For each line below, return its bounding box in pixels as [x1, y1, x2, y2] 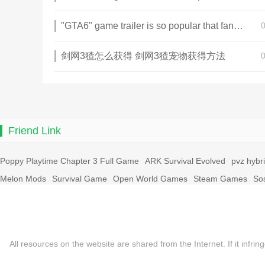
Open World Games [113, 174, 188, 183]
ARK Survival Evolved [145, 156, 225, 166]
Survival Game [52, 174, 107, 183]
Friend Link [8, 125, 61, 137]
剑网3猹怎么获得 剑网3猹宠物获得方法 [61, 51, 225, 61]
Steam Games [193, 174, 247, 183]
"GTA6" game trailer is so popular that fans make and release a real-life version [234, 21, 243, 31]
